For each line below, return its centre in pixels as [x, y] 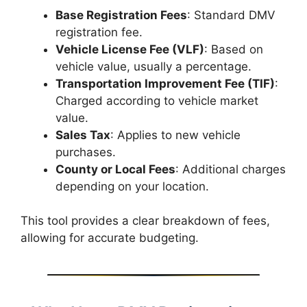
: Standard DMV [231, 15]
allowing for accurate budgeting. [110, 238]
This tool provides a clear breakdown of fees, [145, 221]
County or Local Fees [115, 169]
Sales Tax [83, 135]
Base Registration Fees [121, 15]
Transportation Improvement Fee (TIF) [165, 83]
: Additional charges [231, 169]
